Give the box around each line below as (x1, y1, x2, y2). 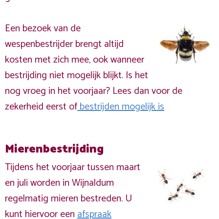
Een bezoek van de (5, 21, 81, 37)
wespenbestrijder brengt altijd (5, 36, 124, 52)
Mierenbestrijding (5, 140, 104, 159)
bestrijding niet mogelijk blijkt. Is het (5, 67, 148, 84)
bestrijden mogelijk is (77, 99, 164, 115)
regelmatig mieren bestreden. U (5, 191, 132, 207)
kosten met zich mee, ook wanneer (5, 52, 144, 68)
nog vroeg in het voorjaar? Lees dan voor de (5, 83, 182, 99)
